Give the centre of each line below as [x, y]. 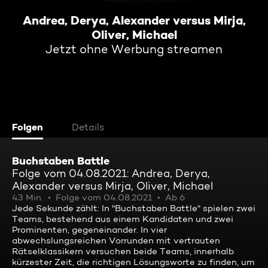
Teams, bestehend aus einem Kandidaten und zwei [123, 219]
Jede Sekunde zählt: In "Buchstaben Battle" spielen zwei [134, 208]
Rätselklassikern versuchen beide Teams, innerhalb [123, 251]
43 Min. [28, 197]
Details [88, 127]
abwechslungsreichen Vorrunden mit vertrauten [116, 240]
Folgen [28, 127]
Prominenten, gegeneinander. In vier [89, 230]
